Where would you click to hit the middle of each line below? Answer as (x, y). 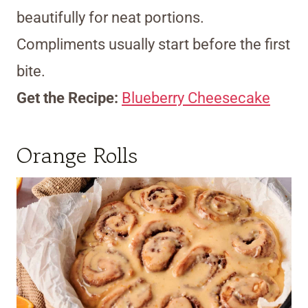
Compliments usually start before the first (153, 45)
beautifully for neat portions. (110, 18)
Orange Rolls (77, 156)
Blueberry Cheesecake (196, 98)
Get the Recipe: (69, 98)
